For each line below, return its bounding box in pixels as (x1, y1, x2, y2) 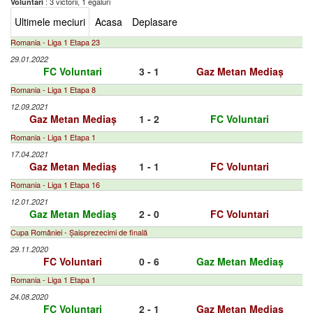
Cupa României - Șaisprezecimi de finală (10, 226, 147, 238)
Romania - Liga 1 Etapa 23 (10, 36, 100, 48)
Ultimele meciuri (15, 15, 85, 29)
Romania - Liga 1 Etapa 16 (10, 179, 100, 190)
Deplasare (132, 15, 177, 29)
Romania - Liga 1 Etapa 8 (10, 84, 96, 95)
